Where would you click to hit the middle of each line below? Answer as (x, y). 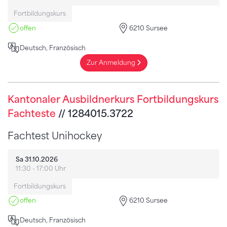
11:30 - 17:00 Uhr (41, 168)
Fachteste (32, 113)
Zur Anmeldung (111, 63)
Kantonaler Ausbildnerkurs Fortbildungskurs (113, 99)
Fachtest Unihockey (55, 136)
